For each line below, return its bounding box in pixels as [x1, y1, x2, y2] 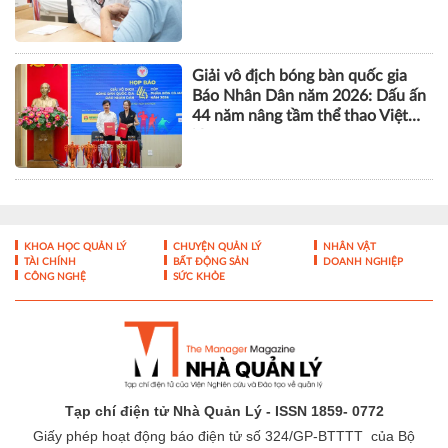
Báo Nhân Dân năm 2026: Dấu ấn [192, 87, 427, 104]
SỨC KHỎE [170, 271, 226, 282]
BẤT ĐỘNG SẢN [170, 256, 250, 267]
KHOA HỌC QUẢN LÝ [21, 241, 126, 252]
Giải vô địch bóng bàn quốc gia [192, 67, 408, 84]
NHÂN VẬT [319, 241, 376, 252]
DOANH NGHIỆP [319, 256, 403, 267]
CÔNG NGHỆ [21, 271, 86, 282]
